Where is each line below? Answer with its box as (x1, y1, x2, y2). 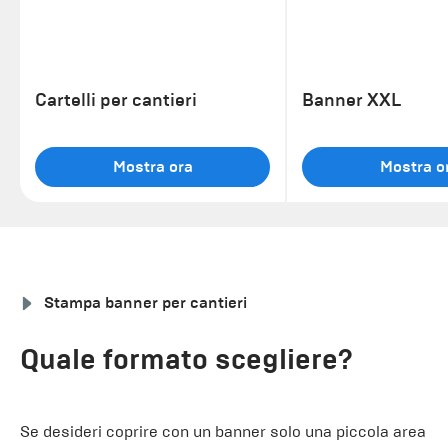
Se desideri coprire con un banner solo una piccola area (20, 421, 426, 441)
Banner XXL (302, 88, 401, 111)
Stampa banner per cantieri (44, 292, 247, 313)
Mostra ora (112, 156, 193, 177)
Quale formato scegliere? (20, 341, 353, 377)
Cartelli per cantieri (35, 88, 197, 111)
